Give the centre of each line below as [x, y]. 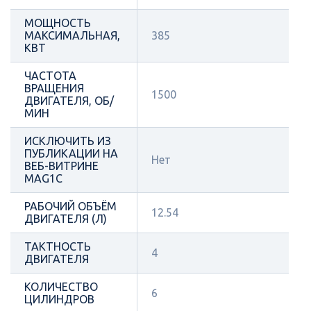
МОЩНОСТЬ [58, 23]
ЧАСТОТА [50, 76]
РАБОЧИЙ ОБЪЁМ [70, 207]
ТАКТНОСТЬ [58, 247]
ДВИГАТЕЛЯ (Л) [66, 219]
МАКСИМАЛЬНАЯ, [72, 36]
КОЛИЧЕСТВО [61, 287]
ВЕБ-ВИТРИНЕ [61, 166]
